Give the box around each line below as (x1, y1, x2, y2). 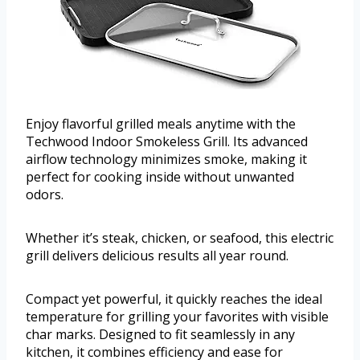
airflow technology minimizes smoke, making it (26, 150, 307, 169)
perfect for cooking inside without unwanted (26, 168, 294, 186)
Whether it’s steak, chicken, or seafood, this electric (26, 229, 333, 247)
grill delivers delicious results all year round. (26, 247, 288, 265)
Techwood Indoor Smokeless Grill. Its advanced (26, 133, 308, 151)
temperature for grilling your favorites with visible (26, 308, 329, 326)
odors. (26, 186, 63, 204)
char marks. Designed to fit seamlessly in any (26, 325, 295, 344)
